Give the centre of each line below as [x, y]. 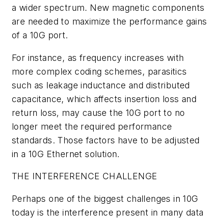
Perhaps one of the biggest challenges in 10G [105, 198]
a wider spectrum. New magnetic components [108, 7]
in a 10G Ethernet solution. [66, 154]
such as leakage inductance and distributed [101, 85]
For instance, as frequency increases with [98, 57]
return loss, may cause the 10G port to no [98, 112]
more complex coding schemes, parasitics [99, 71]
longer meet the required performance [92, 126]
